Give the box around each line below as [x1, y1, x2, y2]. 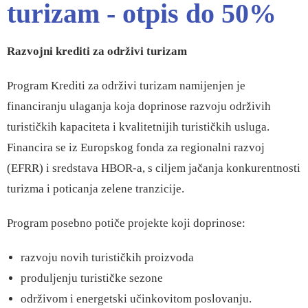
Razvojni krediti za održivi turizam [7, 45, 187, 58]
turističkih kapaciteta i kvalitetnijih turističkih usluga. [7, 120, 269, 133]
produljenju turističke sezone [21, 272, 163, 285]
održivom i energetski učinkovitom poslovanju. [21, 292, 252, 305]
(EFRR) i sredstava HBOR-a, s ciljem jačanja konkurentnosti [7, 162, 300, 175]
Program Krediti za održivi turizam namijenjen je [7, 79, 245, 92]
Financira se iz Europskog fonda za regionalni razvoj [7, 141, 265, 154]
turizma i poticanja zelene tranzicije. [7, 182, 184, 195]
